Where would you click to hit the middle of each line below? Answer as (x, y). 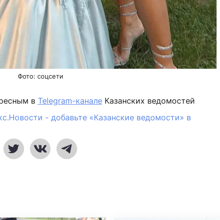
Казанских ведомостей (148, 101)
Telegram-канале (70, 101)
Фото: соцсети (40, 76)
